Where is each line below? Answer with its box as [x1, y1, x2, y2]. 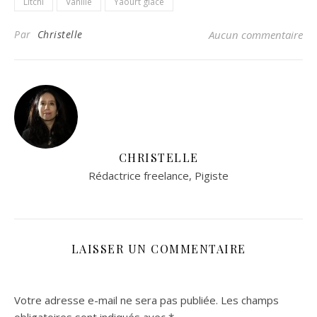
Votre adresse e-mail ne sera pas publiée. [14, 293, 218, 308]
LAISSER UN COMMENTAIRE [71, 241, 246, 257]
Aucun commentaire [209, 28, 303, 42]
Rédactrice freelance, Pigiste [88, 168, 229, 183]
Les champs [221, 293, 279, 308]
